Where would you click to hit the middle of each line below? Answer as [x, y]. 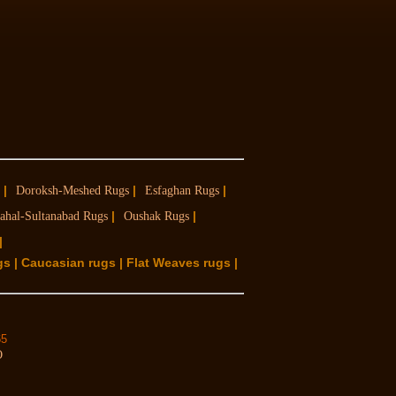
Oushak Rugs [156, 216]
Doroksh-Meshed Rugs [72, 190]
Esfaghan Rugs [182, 190]
